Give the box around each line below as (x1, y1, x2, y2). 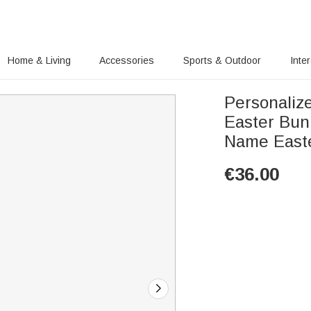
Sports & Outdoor (183, 55, 262, 66)
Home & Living (7, 55, 71, 66)
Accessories (99, 55, 155, 66)
